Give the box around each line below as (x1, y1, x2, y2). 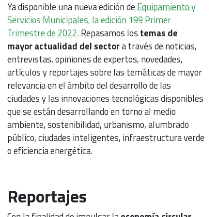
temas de (140, 26, 178, 40)
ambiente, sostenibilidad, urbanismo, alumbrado (7, 118, 189, 132)
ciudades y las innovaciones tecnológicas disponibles (7, 92, 203, 106)
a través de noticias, (122, 39, 197, 53)
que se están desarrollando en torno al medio (7, 105, 176, 119)
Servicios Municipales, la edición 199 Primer (7, 13, 171, 27)
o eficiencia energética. (7, 144, 93, 158)
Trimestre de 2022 (7, 26, 77, 40)
